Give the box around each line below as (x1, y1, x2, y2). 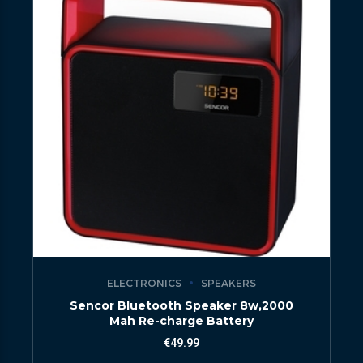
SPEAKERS (201, 276, 256, 289)
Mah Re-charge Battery (109, 314, 254, 329)
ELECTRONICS (107, 276, 181, 289)
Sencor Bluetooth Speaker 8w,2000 (70, 298, 293, 314)
